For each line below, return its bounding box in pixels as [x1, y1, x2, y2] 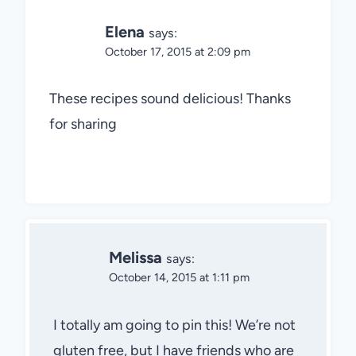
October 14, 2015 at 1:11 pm [109, 270, 250, 285]
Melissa [109, 248, 162, 268]
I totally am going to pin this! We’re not [53, 315, 296, 334]
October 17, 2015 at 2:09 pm [105, 44, 250, 59]
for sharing [49, 115, 117, 133]
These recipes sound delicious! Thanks [49, 90, 291, 108]
